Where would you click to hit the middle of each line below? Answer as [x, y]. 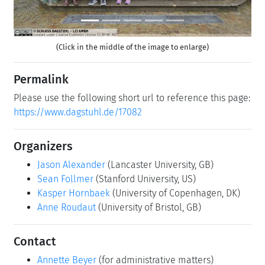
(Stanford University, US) [146, 179]
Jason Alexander [71, 164]
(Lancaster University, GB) [161, 164]
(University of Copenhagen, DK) [176, 193]
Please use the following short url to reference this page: [132, 98]
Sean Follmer [65, 179]
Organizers [43, 146]
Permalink [41, 79]
